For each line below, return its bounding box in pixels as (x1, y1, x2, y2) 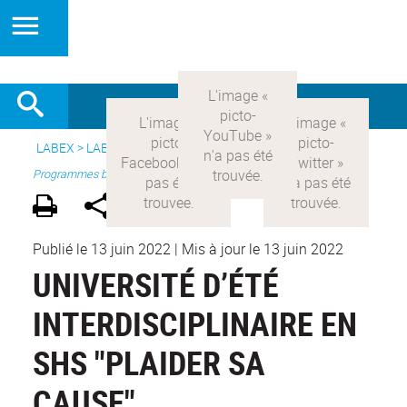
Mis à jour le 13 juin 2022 (182, 239, 343, 260)
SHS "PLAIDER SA (33, 341, 265, 385)
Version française (183, 139, 281, 156)
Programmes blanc (33, 166, 128, 182)
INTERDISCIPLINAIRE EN (33, 302, 357, 346)
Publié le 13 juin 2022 (33, 239, 171, 260)
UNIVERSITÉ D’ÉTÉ (33, 263, 279, 307)
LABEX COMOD (86, 139, 171, 156)
